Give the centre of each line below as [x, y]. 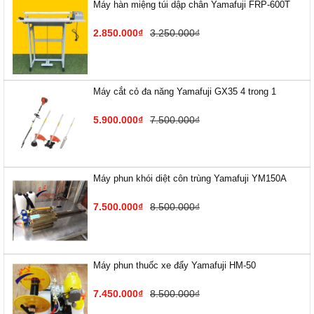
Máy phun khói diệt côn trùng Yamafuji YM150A [190, 178]
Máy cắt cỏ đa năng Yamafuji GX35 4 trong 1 [185, 91]
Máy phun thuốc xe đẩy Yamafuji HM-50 [175, 265]
